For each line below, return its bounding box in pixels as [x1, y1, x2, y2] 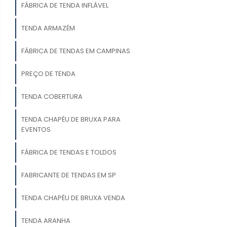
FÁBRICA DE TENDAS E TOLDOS [21, 147, 117, 158]
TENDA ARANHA [21, 216, 70, 226]
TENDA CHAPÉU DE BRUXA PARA [21, 115, 121, 125]
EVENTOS [21, 125, 51, 135]
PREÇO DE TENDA [21, 69, 75, 79]
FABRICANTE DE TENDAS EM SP [21, 170, 116, 180]
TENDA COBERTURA [21, 92, 83, 102]
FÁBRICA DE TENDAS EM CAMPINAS [21, 46, 130, 56]
